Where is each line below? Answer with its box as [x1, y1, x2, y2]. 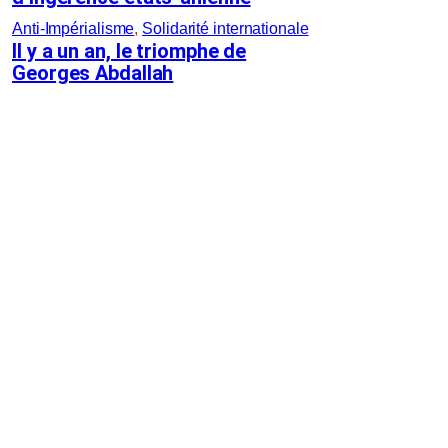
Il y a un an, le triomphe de [12, 39, 247, 64]
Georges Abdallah [12, 61, 174, 86]
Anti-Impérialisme [12, 20, 135, 38]
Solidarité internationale [142, 20, 309, 38]
